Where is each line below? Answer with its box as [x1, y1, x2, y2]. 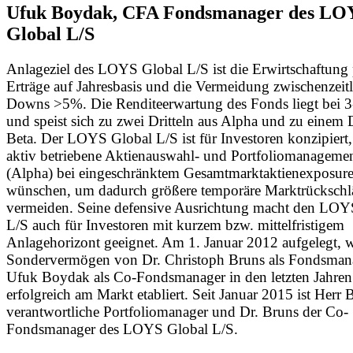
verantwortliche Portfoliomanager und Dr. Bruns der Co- [6, 303, 348, 320]
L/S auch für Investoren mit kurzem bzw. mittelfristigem [6, 216, 344, 233]
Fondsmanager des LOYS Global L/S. [6, 320, 238, 337]
